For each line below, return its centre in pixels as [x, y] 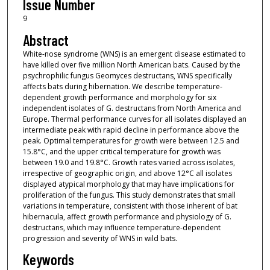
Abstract [46, 40]
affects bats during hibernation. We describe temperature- [122, 86]
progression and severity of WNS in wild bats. [100, 238]
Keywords [48, 260]
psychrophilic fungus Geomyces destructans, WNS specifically [127, 75]
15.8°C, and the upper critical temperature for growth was [121, 151]
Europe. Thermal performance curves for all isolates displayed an [134, 119]
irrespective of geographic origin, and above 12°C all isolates [127, 173]
